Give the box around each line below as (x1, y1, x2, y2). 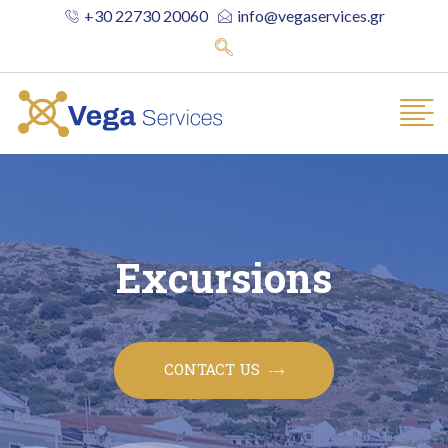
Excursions (116, 251, 332, 304)
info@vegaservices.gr (237, 6, 385, 25)
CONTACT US (164, 359, 264, 379)
